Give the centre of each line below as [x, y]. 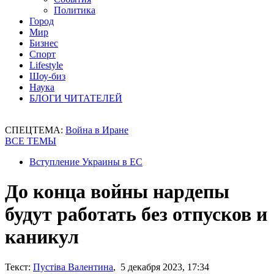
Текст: [18, 267]
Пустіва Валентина [73, 267]
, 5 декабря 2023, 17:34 [161, 267]
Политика [75, 10]
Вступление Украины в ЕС [86, 162]
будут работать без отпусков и [136, 214]
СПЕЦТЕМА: [35, 130]
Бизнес [44, 43]
